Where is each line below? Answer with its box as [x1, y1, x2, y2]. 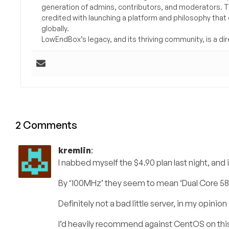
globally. [41, 24, 69, 33]
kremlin [58, 145, 91, 156]
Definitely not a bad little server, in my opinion [58, 198, 227, 209]
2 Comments [15, 119, 77, 132]
